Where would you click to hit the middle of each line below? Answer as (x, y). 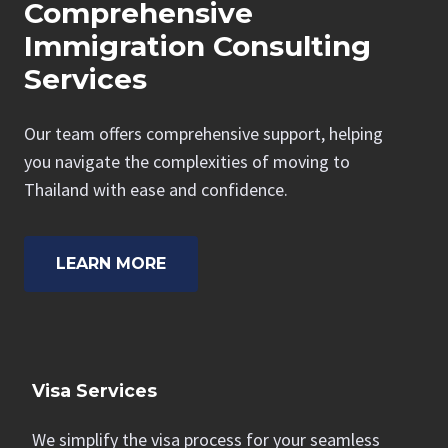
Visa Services (94, 390)
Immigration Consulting (197, 46)
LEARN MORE (111, 263)
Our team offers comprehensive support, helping (203, 133)
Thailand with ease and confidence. (156, 189)
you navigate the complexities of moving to (187, 161)
